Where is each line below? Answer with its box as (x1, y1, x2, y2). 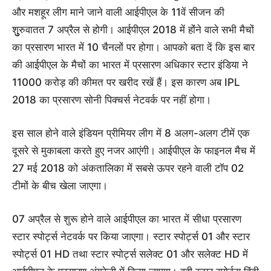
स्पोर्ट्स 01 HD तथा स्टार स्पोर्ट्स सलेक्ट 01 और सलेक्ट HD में (12, 248, 248, 261)
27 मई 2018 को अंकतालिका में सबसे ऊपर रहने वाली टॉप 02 (12, 162, 244, 175)
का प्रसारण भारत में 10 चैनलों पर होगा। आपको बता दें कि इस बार (12, 41, 255, 54)
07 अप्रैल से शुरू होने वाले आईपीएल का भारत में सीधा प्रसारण (12, 213, 241, 226)
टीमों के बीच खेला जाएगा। (12, 180, 108, 192)
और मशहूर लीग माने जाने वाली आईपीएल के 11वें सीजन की (12, 6, 224, 19)
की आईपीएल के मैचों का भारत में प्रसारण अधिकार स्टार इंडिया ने (12, 59, 248, 71)
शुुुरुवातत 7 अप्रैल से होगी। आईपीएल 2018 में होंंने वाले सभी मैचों (12, 24, 254, 36)
